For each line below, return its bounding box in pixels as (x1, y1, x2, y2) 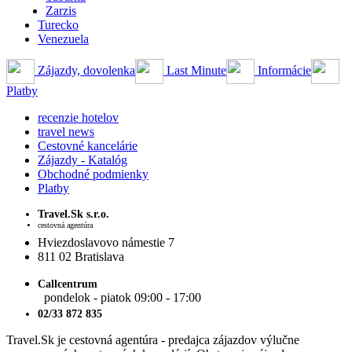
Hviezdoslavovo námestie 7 (38, 235, 174, 249)
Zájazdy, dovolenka (35, 63, 135, 77)
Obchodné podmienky (38, 167, 148, 181)
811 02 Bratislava (38, 249, 124, 263)
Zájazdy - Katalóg (38, 152, 127, 167)
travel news (38, 124, 94, 138)
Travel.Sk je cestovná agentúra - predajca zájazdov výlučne (6, 332, 299, 346)
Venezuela (38, 31, 89, 46)
